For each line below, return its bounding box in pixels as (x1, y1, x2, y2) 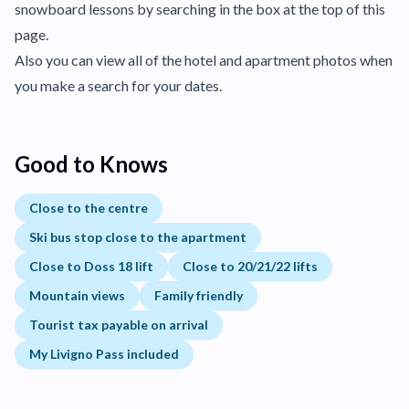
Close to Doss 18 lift (29, 258, 153, 275)
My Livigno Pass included (29, 346, 179, 362)
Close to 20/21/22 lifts (183, 258, 318, 275)
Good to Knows (15, 151, 168, 178)
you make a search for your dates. (15, 77, 222, 95)
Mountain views (29, 288, 125, 304)
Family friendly (154, 288, 243, 304)
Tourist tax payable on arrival (29, 317, 208, 333)
